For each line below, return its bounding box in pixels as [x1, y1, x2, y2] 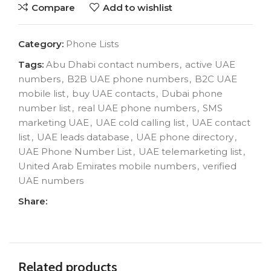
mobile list [18, 88, 65, 100]
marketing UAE [18, 117, 89, 129]
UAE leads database [37, 131, 129, 143]
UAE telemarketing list [139, 146, 242, 158]
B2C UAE [195, 73, 237, 85]
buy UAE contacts [72, 88, 155, 100]
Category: [18, 38, 64, 50]
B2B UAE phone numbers [67, 73, 188, 85]
